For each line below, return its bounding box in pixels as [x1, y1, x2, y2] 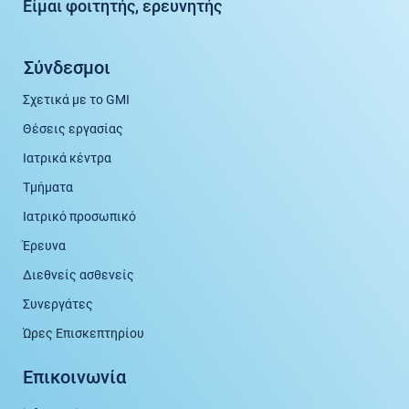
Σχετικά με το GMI [23, 91, 131, 107]
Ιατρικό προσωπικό [23, 208, 137, 224]
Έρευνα [23, 237, 67, 253]
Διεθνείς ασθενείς [23, 267, 135, 282]
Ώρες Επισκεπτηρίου [23, 325, 145, 341]
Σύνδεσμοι [23, 56, 110, 79]
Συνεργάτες [23, 296, 94, 311]
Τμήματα [23, 179, 74, 194]
